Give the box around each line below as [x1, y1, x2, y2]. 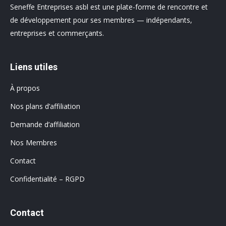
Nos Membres [10, 138, 57, 147]
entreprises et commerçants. [10, 28, 104, 38]
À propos [10, 83, 40, 93]
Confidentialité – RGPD [10, 174, 85, 184]
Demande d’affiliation [10, 120, 80, 129]
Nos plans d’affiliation [10, 101, 80, 111]
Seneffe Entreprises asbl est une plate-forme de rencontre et [10, 2, 208, 12]
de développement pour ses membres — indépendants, [10, 15, 192, 25]
